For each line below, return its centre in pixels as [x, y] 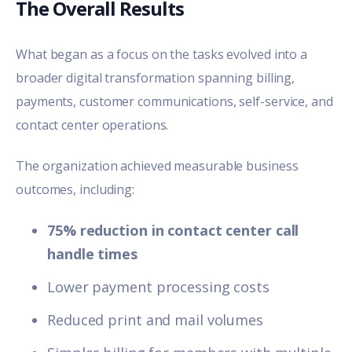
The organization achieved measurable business [157, 165]
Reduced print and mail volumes [155, 320]
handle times [92, 254]
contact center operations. [92, 125]
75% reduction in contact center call [173, 231]
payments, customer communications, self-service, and [174, 101]
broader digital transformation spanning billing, [156, 77]
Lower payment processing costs [158, 287]
